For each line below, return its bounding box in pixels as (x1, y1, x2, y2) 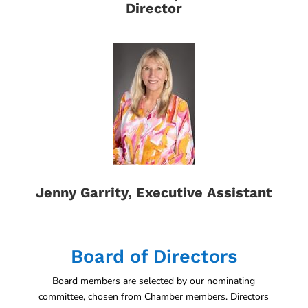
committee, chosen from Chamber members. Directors (38, 290, 269, 303)
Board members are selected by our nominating (52, 274, 256, 287)
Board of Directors (70, 245, 237, 267)
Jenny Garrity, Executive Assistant (35, 184, 272, 201)
